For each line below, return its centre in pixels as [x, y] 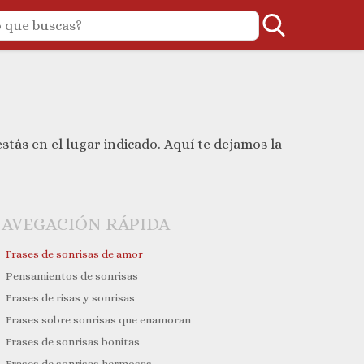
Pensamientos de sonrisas [71, 276]
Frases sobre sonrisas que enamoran [98, 320]
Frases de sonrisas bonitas [72, 342]
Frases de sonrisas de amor [75, 254]
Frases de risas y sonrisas [70, 298]
